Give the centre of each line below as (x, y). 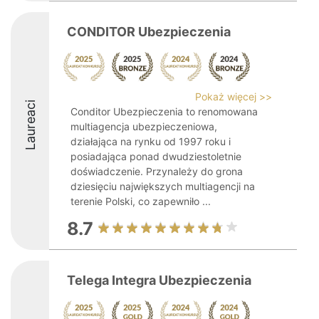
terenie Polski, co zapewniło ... (141, 201)
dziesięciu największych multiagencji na (163, 186)
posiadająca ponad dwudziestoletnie (156, 156)
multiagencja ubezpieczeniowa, (144, 126)
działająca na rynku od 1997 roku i (151, 141)
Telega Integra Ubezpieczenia (159, 280)
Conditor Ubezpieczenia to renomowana (164, 111)
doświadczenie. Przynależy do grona (157, 171)
